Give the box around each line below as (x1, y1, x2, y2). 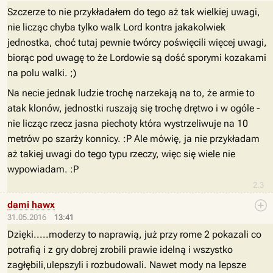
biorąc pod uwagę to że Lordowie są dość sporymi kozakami (7, 52, 266, 63)
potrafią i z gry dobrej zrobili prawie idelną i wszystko (7, 244, 233, 255)
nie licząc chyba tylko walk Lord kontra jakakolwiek (7, 21, 225, 33)
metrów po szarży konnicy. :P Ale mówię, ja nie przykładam (7, 133, 260, 144)
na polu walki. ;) (7, 67, 76, 79)
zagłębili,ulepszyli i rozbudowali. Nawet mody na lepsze (7, 259, 246, 271)
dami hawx (7, 199, 55, 210)
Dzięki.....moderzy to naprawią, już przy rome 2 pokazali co (7, 229, 261, 240)
